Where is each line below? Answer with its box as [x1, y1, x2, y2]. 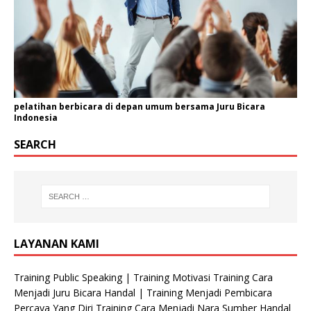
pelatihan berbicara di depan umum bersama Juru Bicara [14, 101, 265, 112]
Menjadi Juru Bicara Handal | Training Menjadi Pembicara [14, 285, 272, 299]
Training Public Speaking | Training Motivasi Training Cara [14, 270, 273, 284]
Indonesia [14, 112, 58, 124]
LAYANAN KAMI [14, 235, 99, 251]
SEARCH [14, 137, 56, 152]
